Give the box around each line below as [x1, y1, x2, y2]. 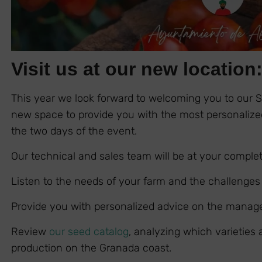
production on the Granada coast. [11, 241, 171, 254]
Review [11, 225, 49, 238]
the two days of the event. [11, 124, 137, 137]
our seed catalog [49, 225, 129, 238]
